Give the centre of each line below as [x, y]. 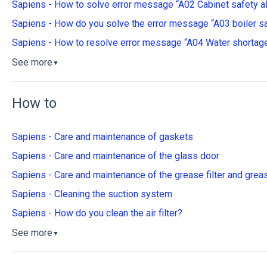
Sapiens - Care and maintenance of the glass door [115, 156]
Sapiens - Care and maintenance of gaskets [102, 136]
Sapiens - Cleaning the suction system [92, 194]
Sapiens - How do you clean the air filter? [97, 213]
